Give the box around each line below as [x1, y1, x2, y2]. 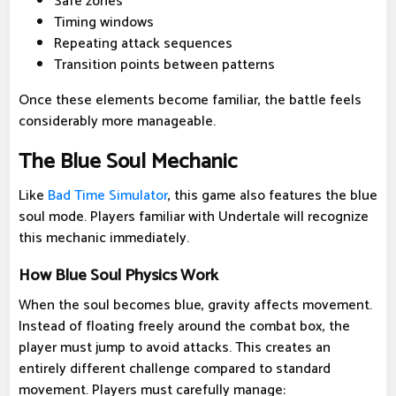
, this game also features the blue [168, 184, 377, 209]
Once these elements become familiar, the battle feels [19, 88, 362, 113]
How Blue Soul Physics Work [19, 262, 218, 290]
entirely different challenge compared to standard [19, 357, 331, 382]
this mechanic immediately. [19, 226, 189, 251]
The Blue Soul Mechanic [19, 145, 237, 180]
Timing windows [54, 11, 154, 35]
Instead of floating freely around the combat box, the [19, 315, 350, 339]
